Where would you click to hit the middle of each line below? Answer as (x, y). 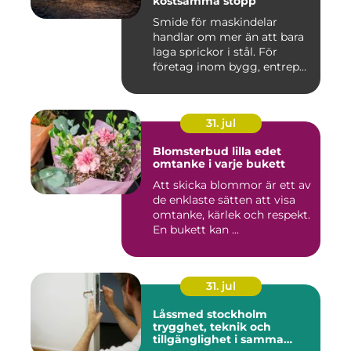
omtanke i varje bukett (219, 163)
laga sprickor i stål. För (215, 51)
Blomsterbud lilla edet (217, 151)
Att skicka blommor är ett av (232, 185)
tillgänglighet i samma (218, 339)
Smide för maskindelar (215, 22)
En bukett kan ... (196, 229)
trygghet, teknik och (212, 326)
